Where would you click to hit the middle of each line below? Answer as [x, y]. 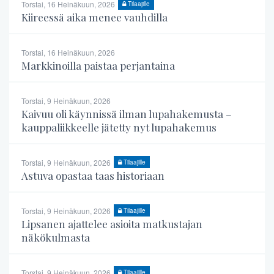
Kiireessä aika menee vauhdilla [94, 17]
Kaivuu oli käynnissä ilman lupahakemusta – [127, 113]
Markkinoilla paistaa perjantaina [98, 65]
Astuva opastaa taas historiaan [93, 175]
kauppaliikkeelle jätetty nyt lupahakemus [119, 127]
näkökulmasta [56, 237]
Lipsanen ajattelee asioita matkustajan [112, 224]
